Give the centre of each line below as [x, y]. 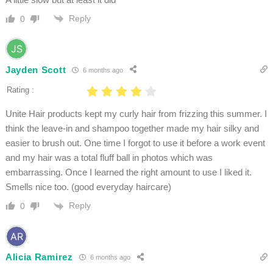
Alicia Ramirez [39, 257]
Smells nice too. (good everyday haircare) [89, 187]
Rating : [20, 90]
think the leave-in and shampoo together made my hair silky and [132, 129]
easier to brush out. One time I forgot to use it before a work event [135, 143]
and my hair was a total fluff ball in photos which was [109, 158]
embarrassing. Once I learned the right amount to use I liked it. [128, 172]
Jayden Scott [36, 69]
